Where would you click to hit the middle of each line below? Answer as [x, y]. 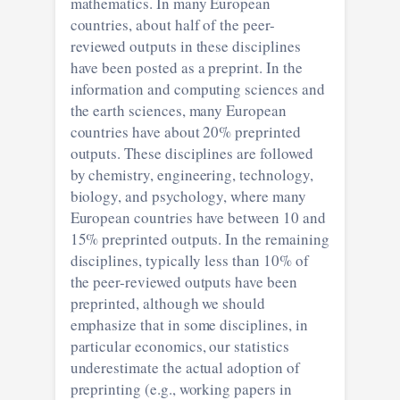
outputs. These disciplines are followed [165, 153]
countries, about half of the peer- [172, 24]
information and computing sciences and [197, 88]
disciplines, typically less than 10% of [189, 260]
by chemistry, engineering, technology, [192, 174]
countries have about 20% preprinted [185, 131]
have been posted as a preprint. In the [186, 67]
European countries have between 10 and [198, 217]
